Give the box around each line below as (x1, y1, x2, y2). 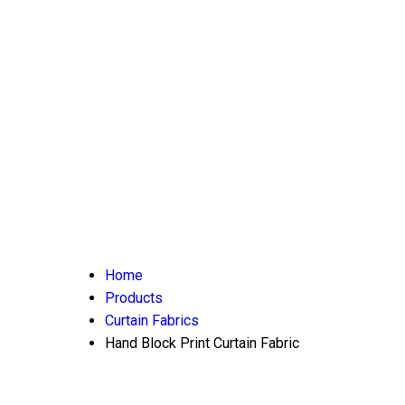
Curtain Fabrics (105, 312, 199, 329)
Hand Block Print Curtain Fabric (105, 334, 299, 352)
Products (105, 289, 163, 306)
